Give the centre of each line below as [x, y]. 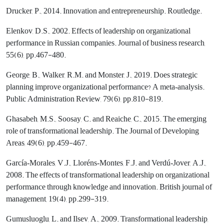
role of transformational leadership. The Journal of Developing [102, 131]
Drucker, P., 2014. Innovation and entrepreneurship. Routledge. [104, 11]
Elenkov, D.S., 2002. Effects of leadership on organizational [98, 31]
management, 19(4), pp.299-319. [57, 199]
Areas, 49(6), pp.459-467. [46, 143]
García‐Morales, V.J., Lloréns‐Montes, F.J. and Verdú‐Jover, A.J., [106, 163]
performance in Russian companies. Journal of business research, [106, 43]
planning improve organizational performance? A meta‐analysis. [105, 87]
